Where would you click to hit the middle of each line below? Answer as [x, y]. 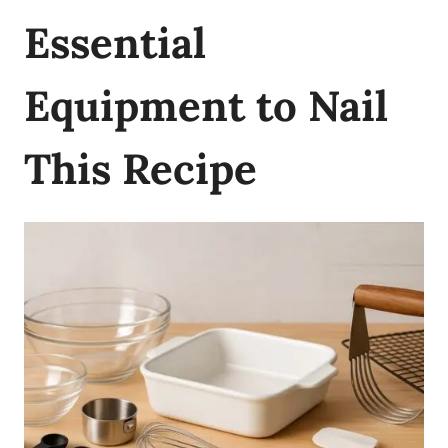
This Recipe [140, 168]
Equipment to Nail [206, 105]
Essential [115, 42]
